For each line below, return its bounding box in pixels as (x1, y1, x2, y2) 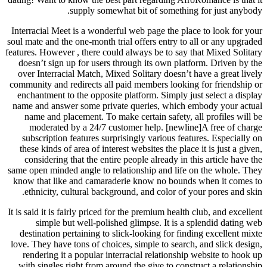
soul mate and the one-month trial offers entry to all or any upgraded (7, 36, 262, 46)
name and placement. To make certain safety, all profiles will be (24, 111, 262, 122)
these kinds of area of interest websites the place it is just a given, (20, 143, 262, 154)
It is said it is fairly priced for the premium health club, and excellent (8, 206, 262, 217)
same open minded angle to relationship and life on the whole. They (8, 164, 262, 175)
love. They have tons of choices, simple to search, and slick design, (11, 238, 262, 249)
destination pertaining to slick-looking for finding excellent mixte (20, 228, 262, 238)
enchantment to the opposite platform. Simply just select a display (17, 89, 262, 100)
